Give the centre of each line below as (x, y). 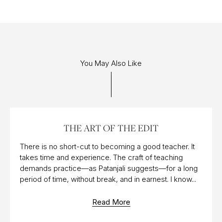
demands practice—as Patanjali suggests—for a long (109, 168)
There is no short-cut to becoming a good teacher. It (107, 147)
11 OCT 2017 (36, 119)
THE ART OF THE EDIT (111, 128)
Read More (111, 202)
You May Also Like (111, 63)
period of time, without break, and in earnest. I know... (108, 179)
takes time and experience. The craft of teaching (101, 158)
